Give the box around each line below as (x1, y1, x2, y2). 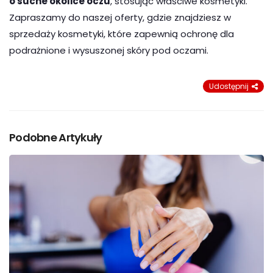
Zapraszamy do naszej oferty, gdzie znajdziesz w (9, 10, 231, 24)
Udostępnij (209, 80, 249, 91)
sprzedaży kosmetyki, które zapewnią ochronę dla (9, 27, 234, 40)
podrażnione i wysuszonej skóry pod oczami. (9, 43, 208, 57)
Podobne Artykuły (9, 129, 102, 145)
